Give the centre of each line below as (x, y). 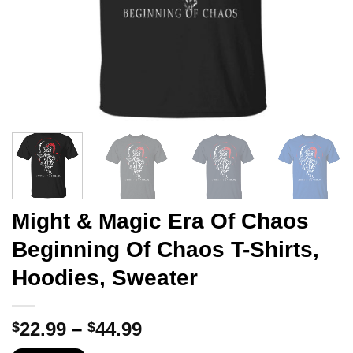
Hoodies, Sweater (105, 277)
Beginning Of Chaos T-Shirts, (165, 249)
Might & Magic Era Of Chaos (160, 221)
